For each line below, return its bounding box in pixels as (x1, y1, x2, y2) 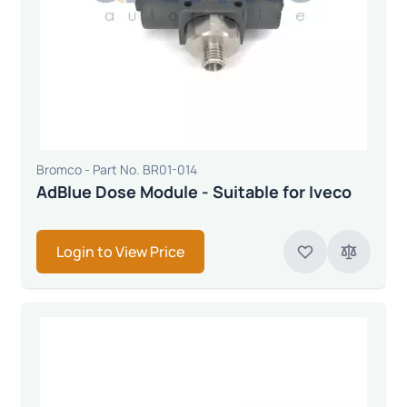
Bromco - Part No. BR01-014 (36, 160, 197, 178)
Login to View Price (56, 241, 184, 262)
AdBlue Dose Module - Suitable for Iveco (36, 180, 352, 203)
